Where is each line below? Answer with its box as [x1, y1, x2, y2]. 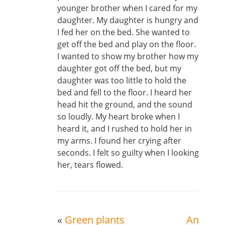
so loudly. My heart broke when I [57, 111, 180, 122]
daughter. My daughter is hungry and [57, 15, 198, 26]
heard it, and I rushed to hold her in [57, 123, 192, 134]
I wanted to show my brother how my [57, 51, 198, 62]
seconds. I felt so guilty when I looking [57, 147, 199, 158]
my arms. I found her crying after [57, 135, 181, 146]
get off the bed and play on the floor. [57, 39, 196, 50]
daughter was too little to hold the [57, 75, 186, 86]
